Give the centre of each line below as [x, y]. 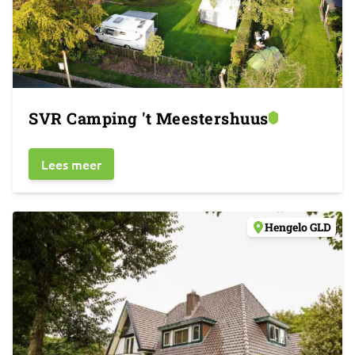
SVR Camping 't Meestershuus [149, 118]
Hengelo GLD [298, 227]
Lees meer [71, 164]
